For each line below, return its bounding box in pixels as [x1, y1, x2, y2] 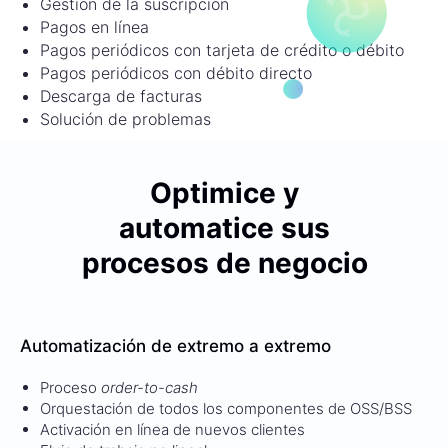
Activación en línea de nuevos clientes [40, 419, 305, 439]
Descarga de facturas [40, 85, 202, 106]
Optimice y [150, 175, 299, 210]
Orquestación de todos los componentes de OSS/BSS [40, 398, 412, 418]
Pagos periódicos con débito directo [40, 62, 312, 83]
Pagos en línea [40, 16, 149, 37]
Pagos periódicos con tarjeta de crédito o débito [40, 39, 404, 60]
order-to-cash [101, 377, 198, 397]
